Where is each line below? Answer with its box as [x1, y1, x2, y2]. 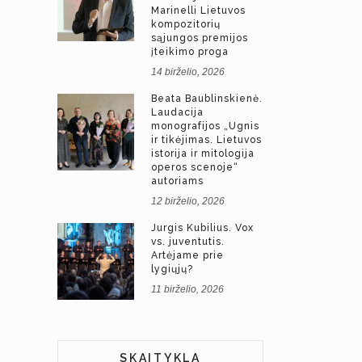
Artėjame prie [151, 250, 224, 261]
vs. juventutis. [151, 236, 225, 247]
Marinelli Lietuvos [151, 5, 246, 16]
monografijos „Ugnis [151, 120, 259, 132]
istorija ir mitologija [151, 148, 255, 159]
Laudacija [151, 107, 204, 118]
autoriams [151, 175, 204, 187]
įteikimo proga [151, 46, 229, 57]
